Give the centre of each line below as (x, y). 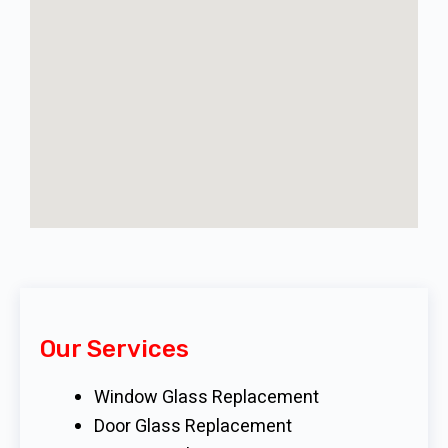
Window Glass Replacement (206, 397)
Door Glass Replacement (193, 426)
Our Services (114, 348)
